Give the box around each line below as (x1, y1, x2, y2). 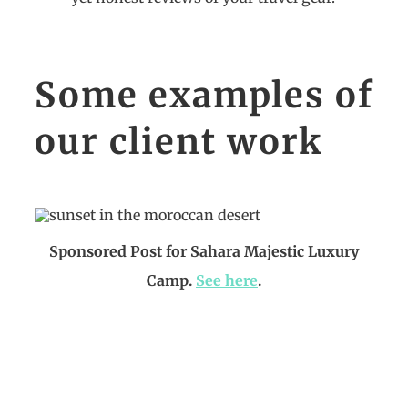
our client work (35, 120, 323, 164)
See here (196, 271, 258, 290)
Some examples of (35, 74, 373, 117)
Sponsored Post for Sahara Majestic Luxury (49, 242, 359, 260)
